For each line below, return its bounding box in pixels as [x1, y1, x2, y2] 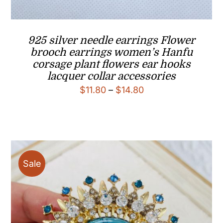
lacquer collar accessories [47, 70, 176, 82]
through [143, 131, 177, 142]
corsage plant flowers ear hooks [32, 58, 191, 70]
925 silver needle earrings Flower [28, 34, 195, 46]
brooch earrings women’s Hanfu [30, 46, 193, 58]
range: [143, 100, 171, 111]
